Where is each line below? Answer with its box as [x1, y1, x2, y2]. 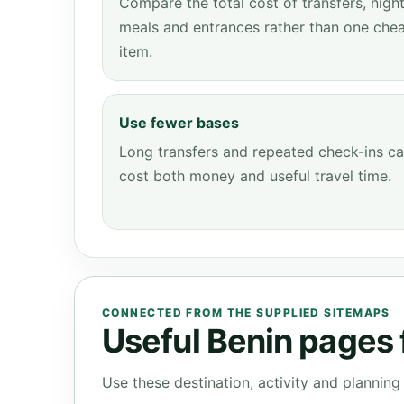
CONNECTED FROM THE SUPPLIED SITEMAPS [102, 306, 390, 319]
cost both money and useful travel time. [119, 167, 391, 185]
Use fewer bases [119, 114, 239, 132]
